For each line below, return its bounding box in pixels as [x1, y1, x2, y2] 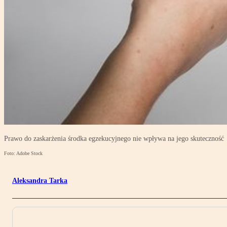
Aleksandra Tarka [12, 177, 67, 185]
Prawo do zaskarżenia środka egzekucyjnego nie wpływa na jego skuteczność [4, 135, 224, 143]
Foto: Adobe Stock [4, 150, 43, 157]
